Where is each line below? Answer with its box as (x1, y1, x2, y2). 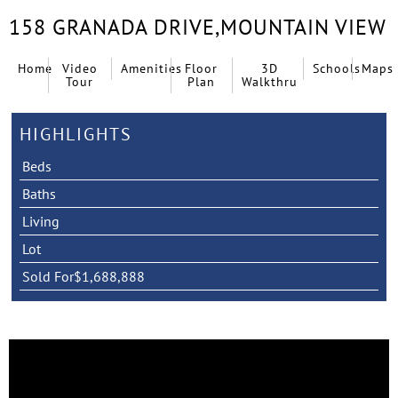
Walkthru (241, 73, 298, 90)
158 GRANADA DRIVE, (9, 12, 220, 41)
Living (21, 211, 60, 230)
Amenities (121, 60, 183, 76)
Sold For (21, 267, 74, 285)
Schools (312, 60, 361, 76)
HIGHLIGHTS (19, 122, 132, 146)
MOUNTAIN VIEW (220, 12, 386, 41)
